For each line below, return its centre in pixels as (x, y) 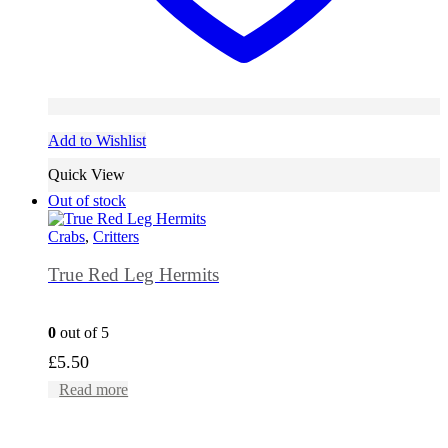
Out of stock (87, 200)
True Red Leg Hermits (133, 275)
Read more (94, 390)
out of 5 (82, 333)
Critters (116, 236)
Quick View (86, 174)
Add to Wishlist (97, 140)
